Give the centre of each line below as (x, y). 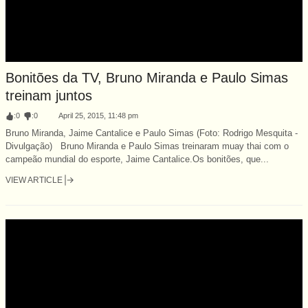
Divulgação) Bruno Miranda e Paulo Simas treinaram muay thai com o (147, 146)
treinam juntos (49, 95)
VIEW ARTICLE (34, 180)
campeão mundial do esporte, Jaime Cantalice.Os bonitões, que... (137, 159)
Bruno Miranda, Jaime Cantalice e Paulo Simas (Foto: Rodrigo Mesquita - (152, 133)
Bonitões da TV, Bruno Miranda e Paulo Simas (147, 77)
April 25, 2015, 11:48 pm (98, 115)
